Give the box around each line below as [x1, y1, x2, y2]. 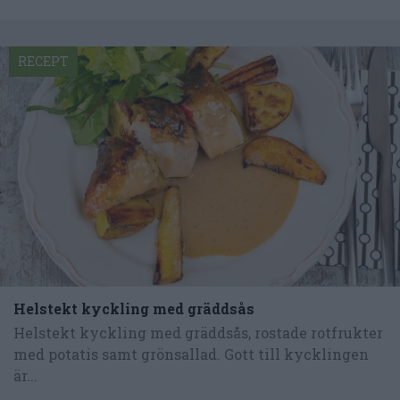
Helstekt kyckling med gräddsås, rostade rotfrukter [13, 322, 383, 342]
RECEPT [18, 53, 69, 71]
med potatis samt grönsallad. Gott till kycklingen [13, 344, 369, 363]
